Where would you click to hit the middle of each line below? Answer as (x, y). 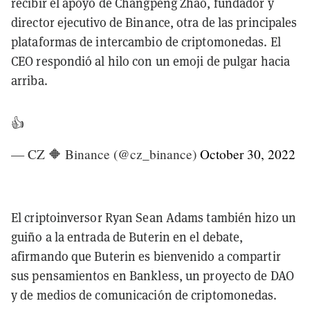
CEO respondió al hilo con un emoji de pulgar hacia (151, 61)
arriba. (29, 80)
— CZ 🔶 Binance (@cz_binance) (106, 154)
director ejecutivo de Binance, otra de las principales (154, 22)
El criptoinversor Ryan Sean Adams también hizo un (154, 217)
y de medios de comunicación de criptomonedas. (144, 295)
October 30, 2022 (248, 154)
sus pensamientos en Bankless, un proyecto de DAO (153, 275)
